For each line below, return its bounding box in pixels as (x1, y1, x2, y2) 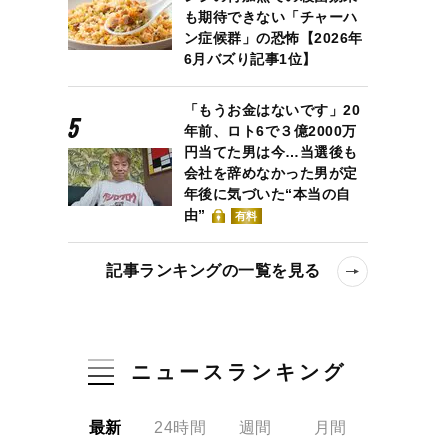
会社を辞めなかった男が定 (183, 165, 358, 181)
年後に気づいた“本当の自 (183, 186, 351, 202)
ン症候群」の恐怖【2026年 (183, 30, 363, 46)
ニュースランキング (131, 361, 348, 383)
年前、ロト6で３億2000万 (183, 123, 357, 139)
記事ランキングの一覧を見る (106, 262, 321, 279)
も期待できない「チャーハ (183, 9, 358, 25)
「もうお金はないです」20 (183, 102, 361, 118)
